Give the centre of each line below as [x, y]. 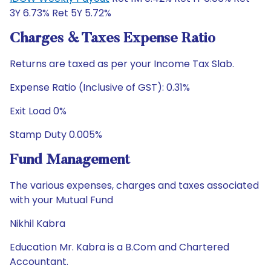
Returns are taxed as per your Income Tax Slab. [122, 64]
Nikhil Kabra [38, 224]
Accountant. [39, 262]
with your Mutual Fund [61, 200]
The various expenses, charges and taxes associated [134, 185]
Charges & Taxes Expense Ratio [113, 39]
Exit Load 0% [38, 111]
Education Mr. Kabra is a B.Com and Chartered [119, 247]
